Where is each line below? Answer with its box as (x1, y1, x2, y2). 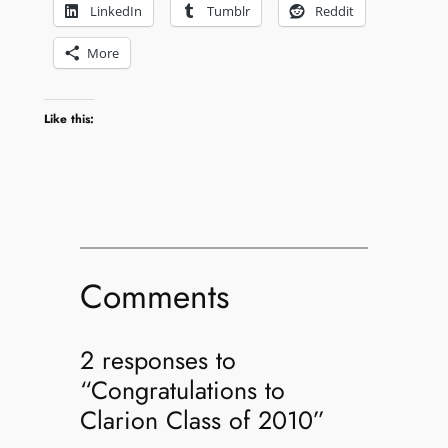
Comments (79, 271, 229, 321)
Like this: (43, 109, 94, 128)
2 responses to (79, 341, 236, 378)
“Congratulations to (79, 371, 285, 408)
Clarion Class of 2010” (79, 401, 325, 438)
